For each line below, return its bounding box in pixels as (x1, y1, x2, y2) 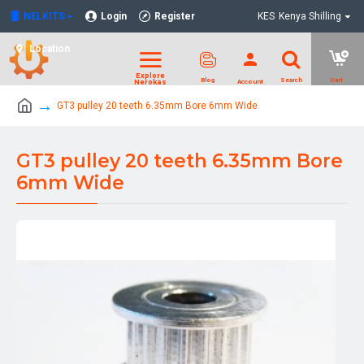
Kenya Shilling (279, 11, 341, 22)
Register (154, 11, 195, 22)
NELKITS (24, 11, 65, 22)
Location (29, 43, 70, 54)
